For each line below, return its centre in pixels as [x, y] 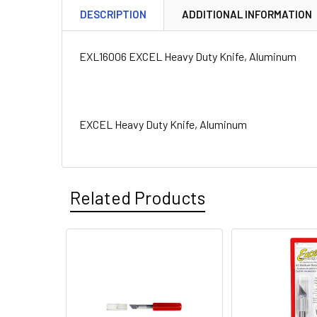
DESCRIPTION [113, 14]
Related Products [138, 197]
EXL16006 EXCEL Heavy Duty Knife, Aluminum [188, 56]
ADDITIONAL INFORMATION [247, 14]
